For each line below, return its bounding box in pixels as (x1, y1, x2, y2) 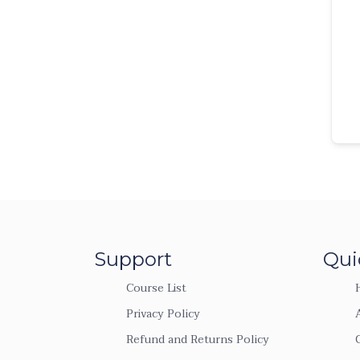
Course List (126, 279, 186, 297)
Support (94, 247, 172, 271)
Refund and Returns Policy (126, 330, 269, 349)
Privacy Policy (126, 305, 200, 323)
